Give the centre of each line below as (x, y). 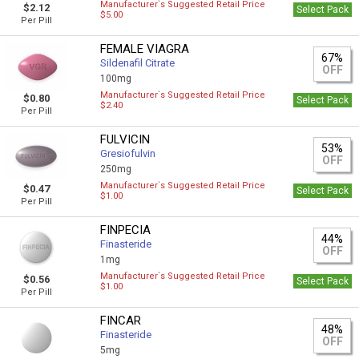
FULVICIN (125, 139)
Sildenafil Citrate (138, 63)
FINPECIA (126, 230)
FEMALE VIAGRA (145, 49)
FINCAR (121, 321)
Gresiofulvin (128, 153)
